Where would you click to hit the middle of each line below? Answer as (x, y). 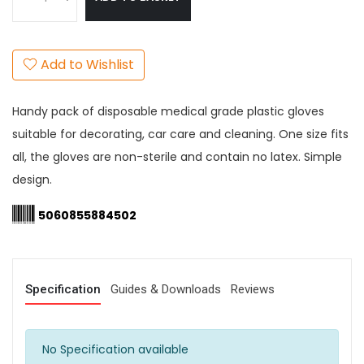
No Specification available (115, 350)
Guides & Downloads (166, 290)
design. (32, 179)
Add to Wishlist (86, 64)
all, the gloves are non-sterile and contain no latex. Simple (177, 156)
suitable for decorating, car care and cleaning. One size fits (180, 134)
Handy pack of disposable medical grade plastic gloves (168, 111)
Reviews (253, 290)
